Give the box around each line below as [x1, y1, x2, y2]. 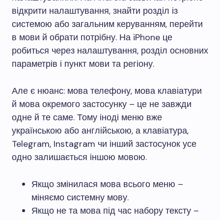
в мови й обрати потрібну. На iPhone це [12, 31, 172, 43]
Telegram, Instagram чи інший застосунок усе [12, 138, 196, 150]
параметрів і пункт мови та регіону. [12, 58, 154, 70]
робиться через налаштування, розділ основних [12, 45, 208, 56]
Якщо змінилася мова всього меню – [31, 178, 183, 190]
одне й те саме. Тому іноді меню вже [12, 111, 162, 123]
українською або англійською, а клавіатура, [12, 125, 189, 137]
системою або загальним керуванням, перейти [12, 18, 203, 30]
